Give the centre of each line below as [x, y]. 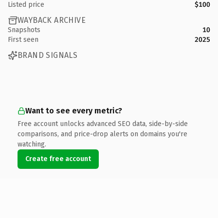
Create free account [58, 159]
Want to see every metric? [74, 110]
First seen [23, 39]
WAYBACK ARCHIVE [52, 20]
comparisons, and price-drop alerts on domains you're [102, 134]
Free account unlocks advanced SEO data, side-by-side [103, 124]
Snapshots [24, 30]
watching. [32, 144]
